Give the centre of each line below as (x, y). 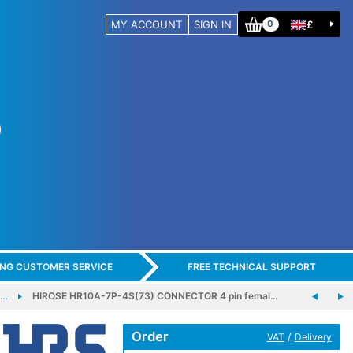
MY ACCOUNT (147, 24)
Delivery (313, 336)
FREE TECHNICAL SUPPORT (251, 267)
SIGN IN (213, 24)
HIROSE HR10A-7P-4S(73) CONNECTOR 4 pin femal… (155, 295)
